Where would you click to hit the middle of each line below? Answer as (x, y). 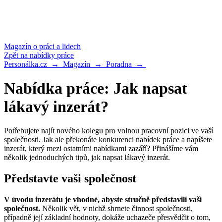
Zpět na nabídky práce (39, 55)
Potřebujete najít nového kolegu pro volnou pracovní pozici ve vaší (109, 131)
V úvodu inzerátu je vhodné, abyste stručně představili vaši (103, 200)
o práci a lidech (57, 46)
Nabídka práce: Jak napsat (96, 88)
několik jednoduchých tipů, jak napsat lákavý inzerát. (87, 158)
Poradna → (126, 64)
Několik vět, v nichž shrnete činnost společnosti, (116, 209)
